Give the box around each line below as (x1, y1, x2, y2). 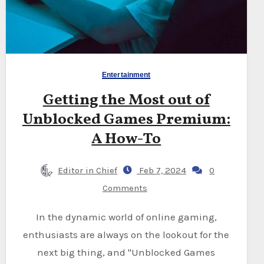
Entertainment (102, 70, 151, 79)
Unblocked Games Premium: (22, 108, 230, 130)
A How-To (91, 128, 161, 150)
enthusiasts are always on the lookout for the (23, 228, 230, 240)
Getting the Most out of (42, 89, 210, 111)
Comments (102, 182, 147, 193)
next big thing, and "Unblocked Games (37, 246, 216, 258)
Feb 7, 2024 (137, 164, 187, 176)
